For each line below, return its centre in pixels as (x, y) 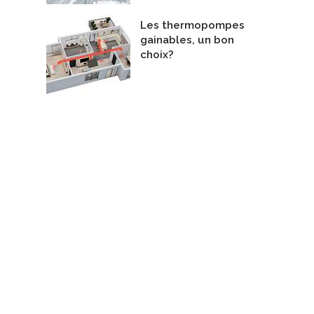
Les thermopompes (192, 26)
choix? (157, 55)
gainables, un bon (187, 40)
